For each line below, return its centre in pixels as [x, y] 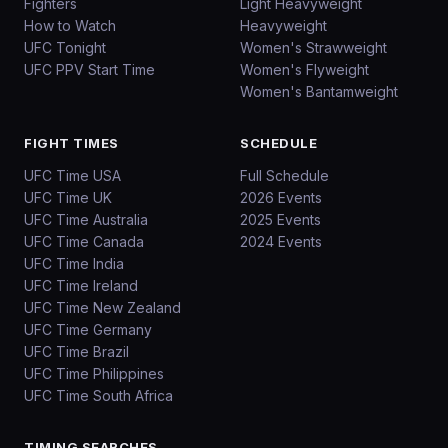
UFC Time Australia [86, 219]
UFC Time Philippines [94, 373]
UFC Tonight [65, 47]
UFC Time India [74, 263]
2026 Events [281, 197]
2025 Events [280, 219]
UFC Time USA [72, 175]
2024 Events [281, 241]
